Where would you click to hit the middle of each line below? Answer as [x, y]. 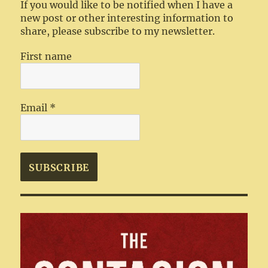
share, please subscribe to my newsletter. [118, 31]
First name [46, 57]
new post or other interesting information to [127, 18]
